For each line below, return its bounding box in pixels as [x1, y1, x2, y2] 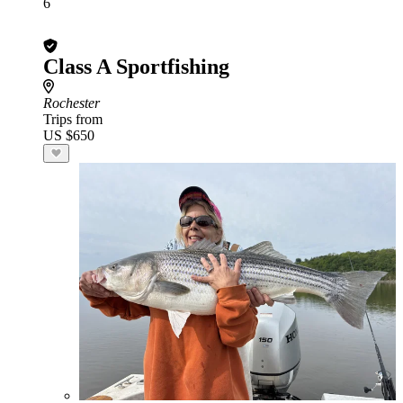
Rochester [43, 95, 100, 111]
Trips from [43, 112, 103, 127]
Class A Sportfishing [43, 55, 229, 78]
